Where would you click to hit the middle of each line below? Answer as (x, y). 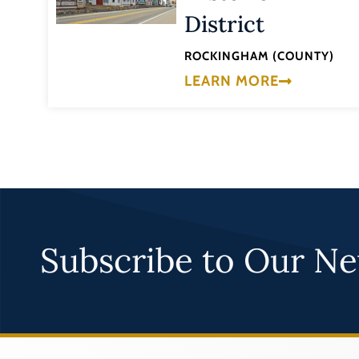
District (224, 24)
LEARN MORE (231, 81)
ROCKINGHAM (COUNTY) (259, 56)
